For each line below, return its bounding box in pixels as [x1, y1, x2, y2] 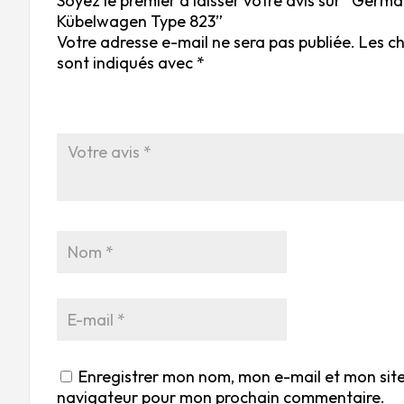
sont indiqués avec [57, 51, 197, 73]
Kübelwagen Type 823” [57, 10, 223, 32]
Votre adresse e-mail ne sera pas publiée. [57, 31, 355, 52]
